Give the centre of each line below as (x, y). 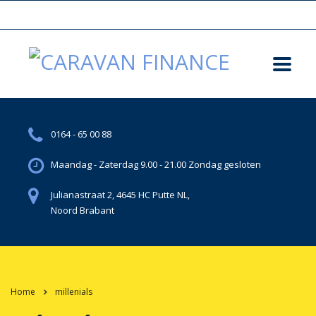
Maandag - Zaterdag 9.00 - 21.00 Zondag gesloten (156, 164)
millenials (74, 291)
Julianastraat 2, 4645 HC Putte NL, (120, 194)
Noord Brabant (83, 210)
